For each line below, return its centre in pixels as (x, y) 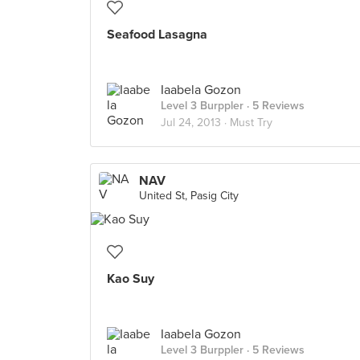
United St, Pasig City (189, 196)
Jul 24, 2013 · (195, 123)
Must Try (251, 123)
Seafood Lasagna (157, 35)
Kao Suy (131, 279)
